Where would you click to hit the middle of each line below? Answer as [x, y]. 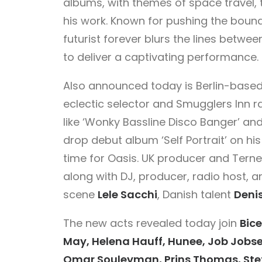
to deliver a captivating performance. [161, 57]
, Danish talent [196, 194]
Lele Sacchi [127, 194]
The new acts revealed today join [151, 223]
